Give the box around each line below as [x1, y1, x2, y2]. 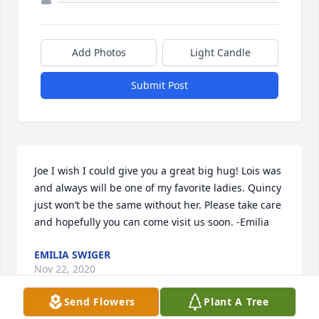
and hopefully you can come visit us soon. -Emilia [34, 215, 269, 229]
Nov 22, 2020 [34, 262, 95, 276]
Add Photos [71, 46, 126, 60]
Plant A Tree [204, 295, 269, 308]
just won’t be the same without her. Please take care [34, 198, 281, 212]
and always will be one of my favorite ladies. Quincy [34, 181, 281, 195]
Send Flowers [63, 295, 136, 308]
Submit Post [131, 78, 188, 93]
